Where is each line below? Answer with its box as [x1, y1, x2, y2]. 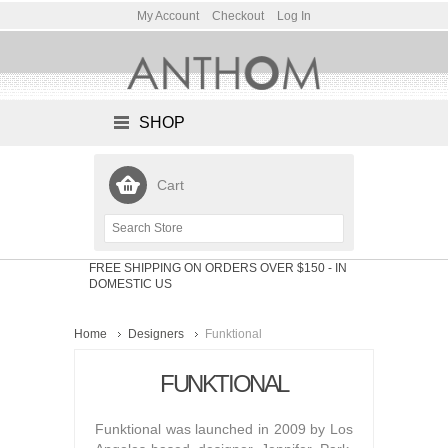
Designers [128, 326, 184, 341]
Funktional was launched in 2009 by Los [95, 420, 353, 437]
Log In [277, 9, 311, 23]
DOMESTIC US [89, 277, 172, 292]
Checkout [212, 9, 264, 23]
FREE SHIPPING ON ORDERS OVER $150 [89, 261, 328, 276]
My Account [137, 9, 199, 23]
